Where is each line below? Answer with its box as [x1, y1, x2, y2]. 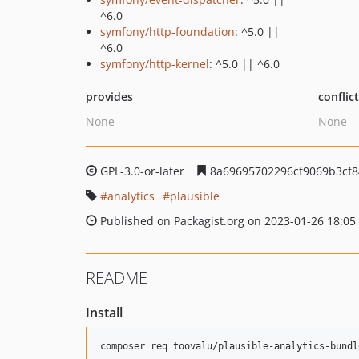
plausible [170, 188, 220, 204]
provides [86, 89, 133, 104]
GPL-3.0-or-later [97, 163, 188, 179]
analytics [107, 188, 155, 204]
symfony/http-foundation [100, 24, 235, 39]
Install [86, 304, 123, 321]
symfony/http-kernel [100, 56, 209, 71]
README [86, 267, 147, 288]
